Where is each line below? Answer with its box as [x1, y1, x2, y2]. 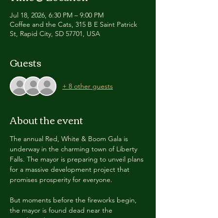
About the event [10, 110, 83, 128]
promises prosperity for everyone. [10, 175, 112, 184]
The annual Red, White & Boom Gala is [10, 134, 130, 143]
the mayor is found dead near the [10, 206, 114, 215]
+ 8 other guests [62, 81, 113, 91]
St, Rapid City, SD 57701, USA [10, 29, 100, 38]
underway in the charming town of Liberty [10, 145, 139, 153]
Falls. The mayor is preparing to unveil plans [10, 155, 145, 163]
